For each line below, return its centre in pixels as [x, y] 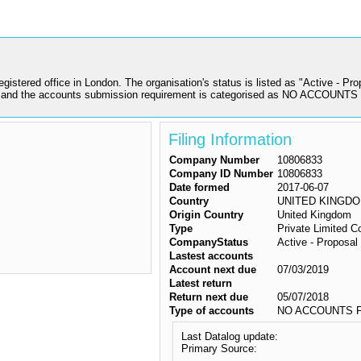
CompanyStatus [208, 242]
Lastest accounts [211, 256]
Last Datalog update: [229, 336]
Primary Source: [219, 349]
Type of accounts [211, 311]
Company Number [214, 160]
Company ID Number [221, 174]
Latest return [200, 283]
